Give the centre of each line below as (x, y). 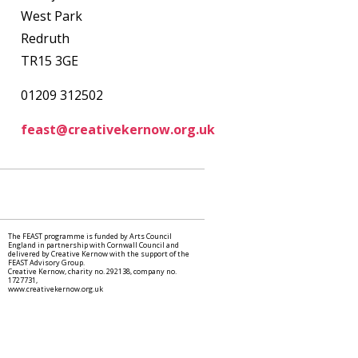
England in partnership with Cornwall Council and (93, 245)
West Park (52, 16)
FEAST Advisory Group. (46, 263)
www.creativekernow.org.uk (56, 289)
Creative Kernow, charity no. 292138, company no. (92, 271)
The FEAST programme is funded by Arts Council (90, 236)
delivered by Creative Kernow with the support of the (99, 254)
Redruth (45, 38)
